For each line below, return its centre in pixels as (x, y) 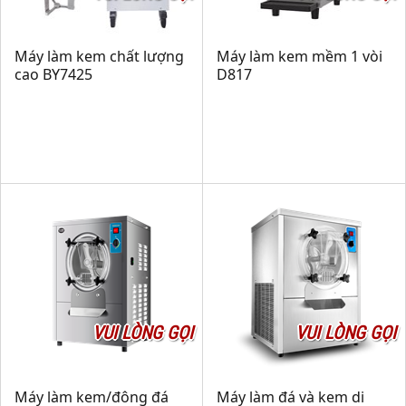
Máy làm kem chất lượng (99, 56)
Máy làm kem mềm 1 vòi (300, 56)
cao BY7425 (53, 74)
